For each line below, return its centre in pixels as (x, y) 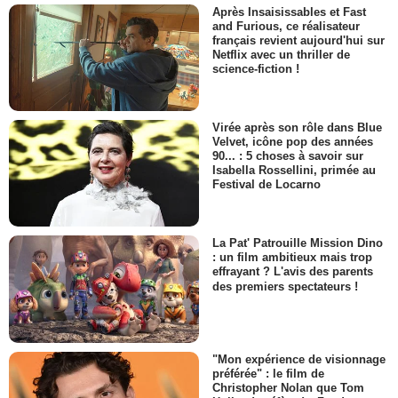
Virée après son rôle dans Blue (297, 128)
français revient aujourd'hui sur (298, 40)
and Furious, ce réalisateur (286, 26)
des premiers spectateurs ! (285, 286)
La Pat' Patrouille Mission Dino (298, 243)
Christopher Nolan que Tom (288, 387)
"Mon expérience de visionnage (299, 359)
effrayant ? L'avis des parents (293, 272)
